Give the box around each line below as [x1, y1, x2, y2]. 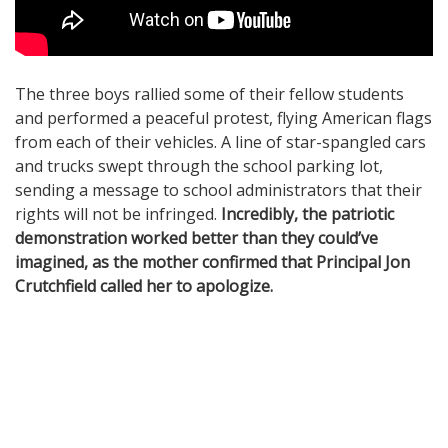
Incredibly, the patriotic [221, 202, 394, 225]
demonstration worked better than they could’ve [15, 226, 378, 249]
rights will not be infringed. [15, 202, 221, 225]
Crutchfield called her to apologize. [15, 274, 273, 297]
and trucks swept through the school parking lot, [15, 154, 383, 177]
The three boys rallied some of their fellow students [15, 82, 404, 105]
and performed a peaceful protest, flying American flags [15, 106, 432, 129]
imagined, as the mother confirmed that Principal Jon [15, 250, 410, 273]
